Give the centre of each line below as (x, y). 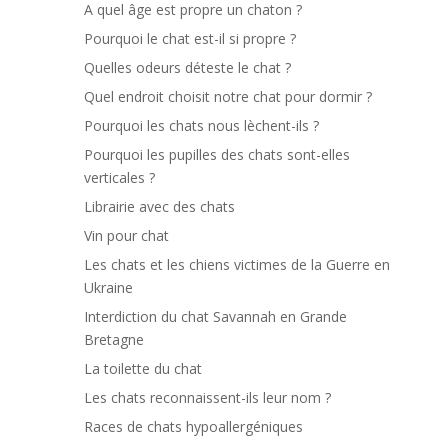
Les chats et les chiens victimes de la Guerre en (237, 265)
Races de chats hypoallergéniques (193, 427)
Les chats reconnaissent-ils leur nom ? (207, 398)
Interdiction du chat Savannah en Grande (215, 317)
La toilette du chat (143, 369)
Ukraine (108, 288)
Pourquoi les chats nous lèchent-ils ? (201, 126)
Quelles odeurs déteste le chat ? (187, 68)
